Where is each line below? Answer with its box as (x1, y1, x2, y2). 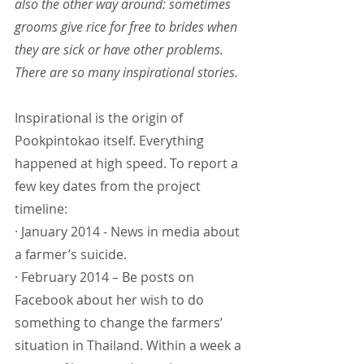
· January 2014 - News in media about (15, 223, 243, 241)
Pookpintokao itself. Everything (15, 132, 207, 150)
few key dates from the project (15, 177, 204, 196)
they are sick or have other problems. (15, 41, 227, 59)
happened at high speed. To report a (15, 154, 241, 173)
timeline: (15, 200, 67, 219)
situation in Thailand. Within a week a (15, 336, 245, 355)
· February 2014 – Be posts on (15, 268, 197, 287)
